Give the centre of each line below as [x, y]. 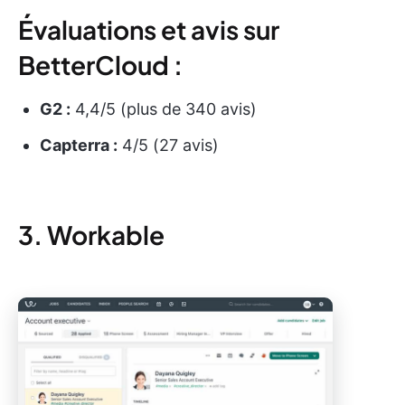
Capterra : [79, 145]
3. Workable [91, 234]
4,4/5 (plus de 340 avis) [164, 108]
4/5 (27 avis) [168, 145]
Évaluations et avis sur [149, 29]
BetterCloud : [100, 64]
